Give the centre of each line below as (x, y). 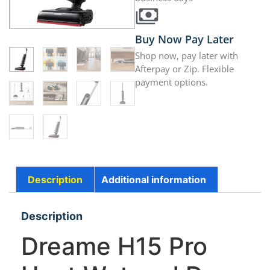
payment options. (171, 82)
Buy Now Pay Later (184, 39)
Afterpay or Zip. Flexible (184, 69)
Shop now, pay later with (187, 56)
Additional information (153, 180)
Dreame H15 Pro (114, 246)
